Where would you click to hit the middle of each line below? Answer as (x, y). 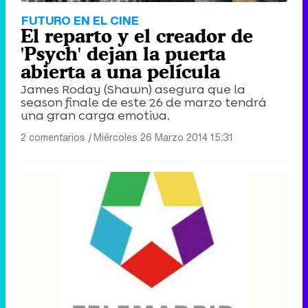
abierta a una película (120, 72)
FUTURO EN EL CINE (80, 21)
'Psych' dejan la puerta (123, 54)
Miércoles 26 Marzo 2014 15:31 (163, 137)
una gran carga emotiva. (95, 116)
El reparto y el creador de (137, 36)
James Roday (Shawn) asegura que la (133, 90)
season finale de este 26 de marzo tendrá (144, 103)
